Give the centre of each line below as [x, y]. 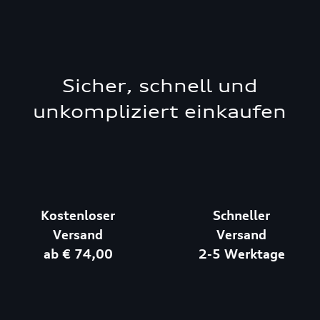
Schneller [242, 215]
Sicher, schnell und [160, 86]
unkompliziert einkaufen [160, 111]
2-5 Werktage [241, 254]
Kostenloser [78, 215]
